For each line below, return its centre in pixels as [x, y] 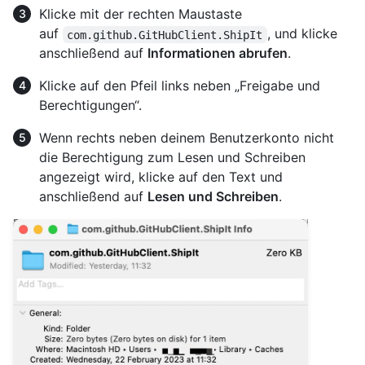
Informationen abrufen [218, 53]
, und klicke [304, 34]
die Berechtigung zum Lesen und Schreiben [172, 158]
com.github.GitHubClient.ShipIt [165, 35]
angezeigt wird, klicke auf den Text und [161, 177]
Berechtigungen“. [90, 106]
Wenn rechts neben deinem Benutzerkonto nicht [187, 138]
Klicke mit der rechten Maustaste [141, 14]
